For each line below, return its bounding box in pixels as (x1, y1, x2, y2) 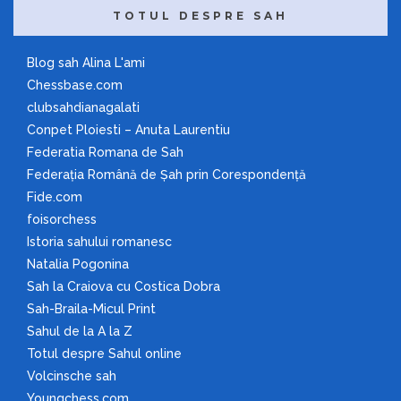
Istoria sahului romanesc (27, 235, 172, 250)
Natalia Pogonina (27, 257, 129, 272)
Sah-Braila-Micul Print (27, 302, 156, 317)
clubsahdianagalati (27, 100, 140, 115)
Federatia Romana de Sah (27, 145, 183, 160)
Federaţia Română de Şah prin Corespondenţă (27, 167, 306, 183)
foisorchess (27, 212, 97, 227)
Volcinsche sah (27, 369, 116, 384)
